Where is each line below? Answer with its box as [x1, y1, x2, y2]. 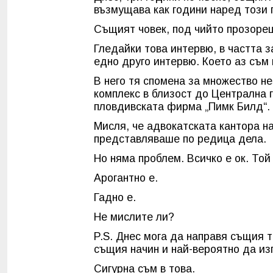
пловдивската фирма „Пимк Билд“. [94, 101, 270, 113]
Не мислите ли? [94, 211, 174, 224]
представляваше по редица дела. [94, 133, 266, 146]
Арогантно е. [94, 172, 158, 185]
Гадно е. [94, 191, 136, 204]
